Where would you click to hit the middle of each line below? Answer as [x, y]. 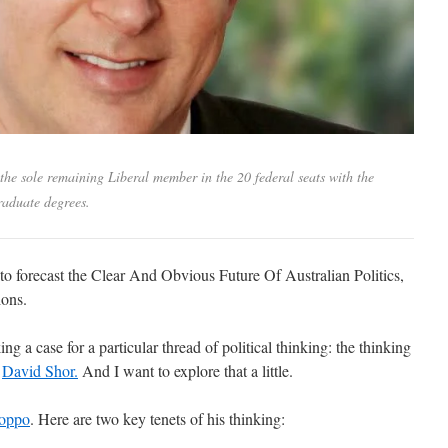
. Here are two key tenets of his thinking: [157, 418]
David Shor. [40, 370]
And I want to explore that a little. [185, 370]
